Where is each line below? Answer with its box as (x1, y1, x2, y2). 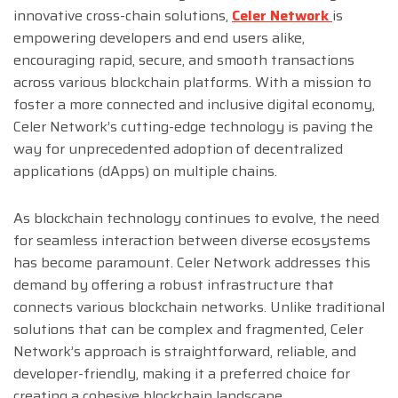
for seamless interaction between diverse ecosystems (13, 229, 370, 252)
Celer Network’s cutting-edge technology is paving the (13, 115, 373, 139)
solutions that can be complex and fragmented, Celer (13, 318, 363, 341)
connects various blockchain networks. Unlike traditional (13, 296, 385, 319)
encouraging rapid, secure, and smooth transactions (13, 49, 354, 72)
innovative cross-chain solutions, (13, 4, 232, 28)
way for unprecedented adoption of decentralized (13, 138, 343, 161)
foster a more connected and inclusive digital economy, (13, 93, 375, 116)
